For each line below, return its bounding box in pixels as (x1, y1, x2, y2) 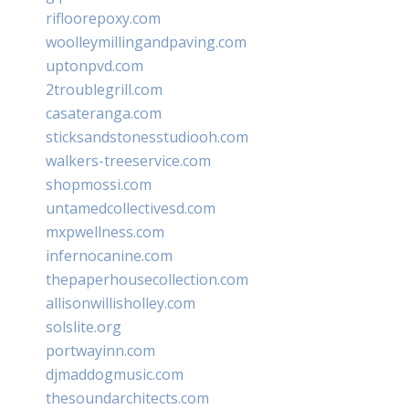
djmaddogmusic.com (46, 363, 184, 384)
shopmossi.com (46, 173, 152, 194)
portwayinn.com (46, 340, 155, 361)
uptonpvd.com (46, 55, 143, 76)
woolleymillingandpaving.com (46, 31, 246, 52)
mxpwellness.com (46, 221, 164, 242)
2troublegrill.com (46, 79, 163, 100)
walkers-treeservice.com (46, 150, 211, 171)
